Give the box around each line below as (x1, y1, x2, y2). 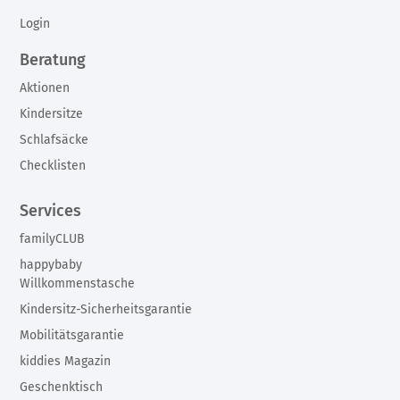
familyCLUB (20, 230, 86, 246)
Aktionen (20, 79, 71, 96)
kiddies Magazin (20, 353, 112, 369)
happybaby (20, 256, 83, 272)
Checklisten (20, 157, 87, 173)
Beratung (20, 49, 87, 70)
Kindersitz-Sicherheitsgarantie (20, 301, 193, 317)
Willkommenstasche (20, 275, 136, 291)
